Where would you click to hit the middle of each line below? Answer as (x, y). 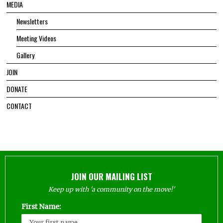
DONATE (17, 89)
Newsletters (32, 21)
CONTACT (19, 106)
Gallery (26, 55)
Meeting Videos (37, 38)
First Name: (41, 207)
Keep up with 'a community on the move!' (111, 190)
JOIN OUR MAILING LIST (111, 177)
